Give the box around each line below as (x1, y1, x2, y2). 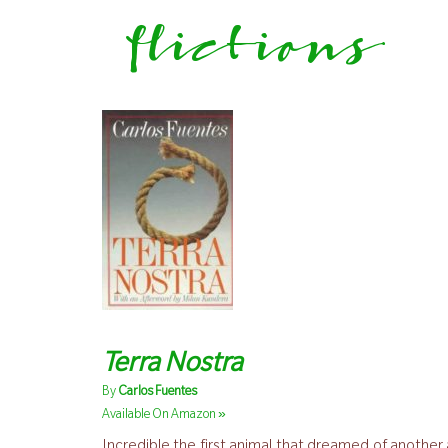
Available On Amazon (102, 409, 218, 423)
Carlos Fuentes (116, 386, 197, 400)
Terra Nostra (102, 351, 242, 381)
